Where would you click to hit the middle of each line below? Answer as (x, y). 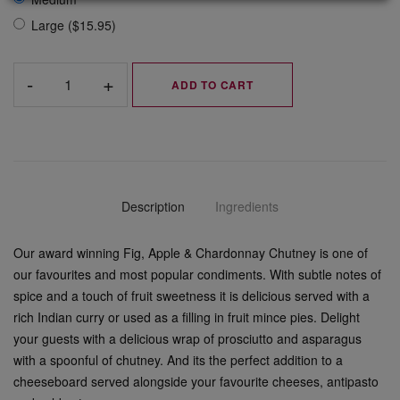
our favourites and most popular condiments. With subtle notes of (197, 274)
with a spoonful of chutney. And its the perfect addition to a (178, 359)
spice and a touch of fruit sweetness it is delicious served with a (192, 295)
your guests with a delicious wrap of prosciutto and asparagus (187, 338)
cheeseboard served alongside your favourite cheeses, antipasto (196, 381)
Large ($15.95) (74, 25)
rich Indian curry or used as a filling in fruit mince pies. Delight (187, 317)
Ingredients (247, 206)
